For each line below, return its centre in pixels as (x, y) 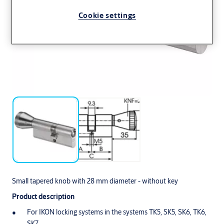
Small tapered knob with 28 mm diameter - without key (95, 181)
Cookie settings (107, 15)
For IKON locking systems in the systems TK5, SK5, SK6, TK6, (117, 212)
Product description (43, 196)
